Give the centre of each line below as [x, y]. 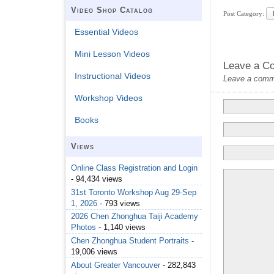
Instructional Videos [113, 76]
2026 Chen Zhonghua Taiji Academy [135, 217]
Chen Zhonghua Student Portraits [130, 241]
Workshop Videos [109, 98]
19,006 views [94, 252]
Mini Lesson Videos [113, 54]
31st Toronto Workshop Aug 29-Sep [134, 192]
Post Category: [245, 13]
